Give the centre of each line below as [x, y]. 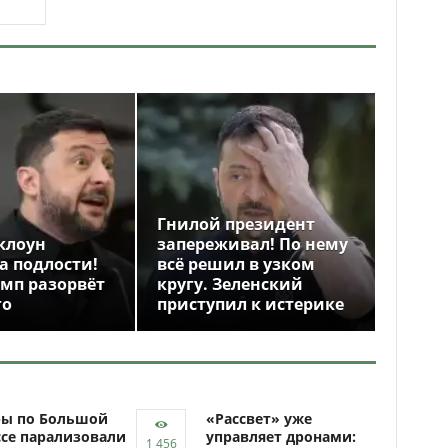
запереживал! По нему [252, 244]
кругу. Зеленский [230, 284]
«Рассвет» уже [259, 418]
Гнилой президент [236, 224]
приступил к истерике [250, 304]
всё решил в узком [236, 264]
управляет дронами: [281, 436]
